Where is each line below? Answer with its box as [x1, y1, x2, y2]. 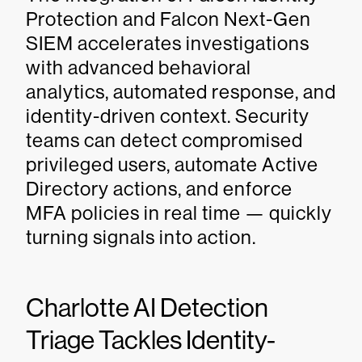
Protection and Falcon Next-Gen [26, 8, 311, 30]
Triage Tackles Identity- [26, 326, 276, 355]
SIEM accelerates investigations [26, 32, 309, 54]
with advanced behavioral [26, 57, 251, 78]
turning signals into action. [26, 226, 256, 248]
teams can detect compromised [26, 129, 303, 151]
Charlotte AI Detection [26, 293, 268, 322]
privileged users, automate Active [26, 154, 318, 175]
